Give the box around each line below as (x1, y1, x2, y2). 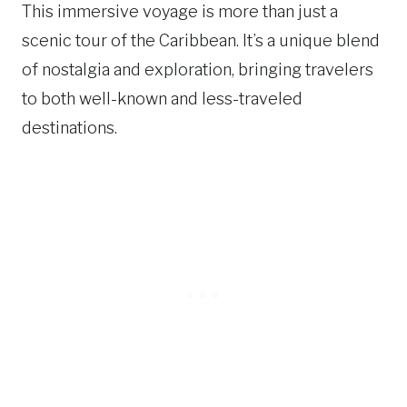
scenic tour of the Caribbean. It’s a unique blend (22, 31, 380, 50)
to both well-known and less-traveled (22, 89, 303, 108)
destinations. (22, 118, 117, 137)
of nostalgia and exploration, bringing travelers (22, 60, 373, 79)
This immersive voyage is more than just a (22, 2, 338, 21)
